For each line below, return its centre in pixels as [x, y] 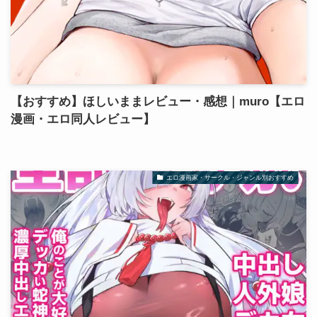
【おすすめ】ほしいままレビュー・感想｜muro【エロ [157, 101]
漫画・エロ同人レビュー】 [82, 119]
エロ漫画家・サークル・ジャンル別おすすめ [230, 177]
